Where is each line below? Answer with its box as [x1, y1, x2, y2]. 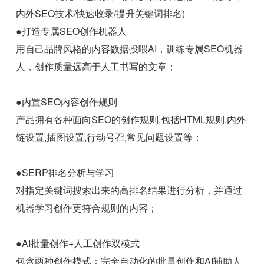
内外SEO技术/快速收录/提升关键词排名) [16, 6, 186, 21]
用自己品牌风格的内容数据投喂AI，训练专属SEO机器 [16, 42, 243, 56]
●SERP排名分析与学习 [16, 166, 115, 180]
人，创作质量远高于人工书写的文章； [16, 60, 177, 74]
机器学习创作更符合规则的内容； [16, 201, 158, 215]
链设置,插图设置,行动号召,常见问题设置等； [16, 130, 203, 144]
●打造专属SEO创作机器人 [16, 24, 127, 38]
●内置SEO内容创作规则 [16, 95, 118, 109]
